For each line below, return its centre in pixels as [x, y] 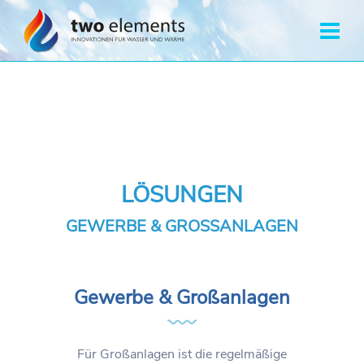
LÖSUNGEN [182, 195]
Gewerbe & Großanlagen [182, 297]
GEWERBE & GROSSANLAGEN [182, 226]
